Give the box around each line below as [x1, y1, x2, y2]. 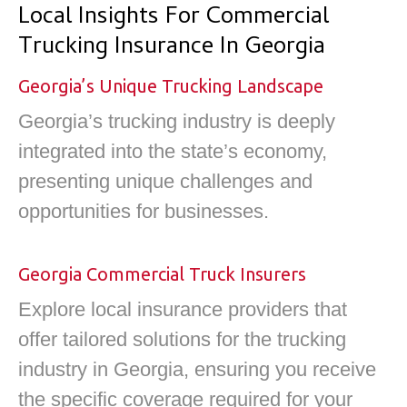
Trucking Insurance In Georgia [18, 28, 325, 67]
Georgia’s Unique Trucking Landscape [18, 74, 323, 96]
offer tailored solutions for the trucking [18, 328, 346, 352]
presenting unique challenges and [18, 169, 313, 193]
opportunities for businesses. [18, 199, 269, 223]
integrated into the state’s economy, [18, 139, 327, 163]
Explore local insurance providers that [18, 298, 347, 322]
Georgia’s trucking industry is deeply [18, 109, 335, 133]
